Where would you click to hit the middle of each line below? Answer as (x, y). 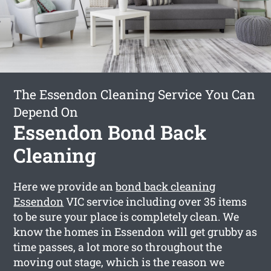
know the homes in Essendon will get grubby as (135, 231)
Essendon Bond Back (110, 132)
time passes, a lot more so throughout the (118, 247)
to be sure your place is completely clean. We (126, 216)
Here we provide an (65, 186)
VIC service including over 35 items (155, 201)
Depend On (46, 112)
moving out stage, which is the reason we (119, 262)
